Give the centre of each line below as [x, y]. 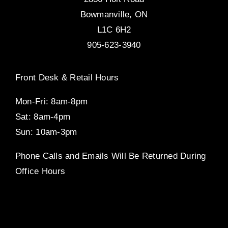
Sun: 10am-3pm [46, 132]
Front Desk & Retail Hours [67, 78]
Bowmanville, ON [114, 15]
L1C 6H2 [114, 30]
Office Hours [40, 172]
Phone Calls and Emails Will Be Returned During [110, 156]
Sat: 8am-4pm [43, 117]
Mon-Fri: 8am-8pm [51, 102]
